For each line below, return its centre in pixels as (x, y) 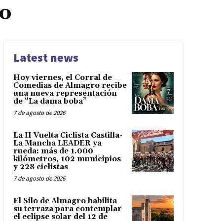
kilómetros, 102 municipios (67, 159)
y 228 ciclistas (40, 167)
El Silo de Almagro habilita (65, 201)
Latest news (46, 58)
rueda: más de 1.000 (53, 151)
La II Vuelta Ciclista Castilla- (68, 136)
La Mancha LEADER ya (57, 144)
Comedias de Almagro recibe (70, 86)
